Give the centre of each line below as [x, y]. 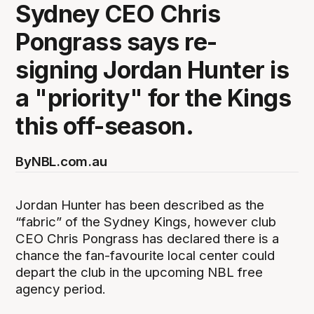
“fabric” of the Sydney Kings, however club [146, 221]
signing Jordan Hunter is [152, 70]
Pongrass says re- [116, 42]
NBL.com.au [69, 162]
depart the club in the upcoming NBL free [139, 272]
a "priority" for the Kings [153, 98]
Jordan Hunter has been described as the [140, 205]
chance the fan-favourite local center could [145, 255]
